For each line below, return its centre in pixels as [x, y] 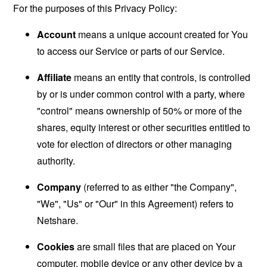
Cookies [56, 246]
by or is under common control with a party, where [141, 94]
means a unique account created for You [162, 34]
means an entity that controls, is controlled [161, 77]
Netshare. [58, 220]
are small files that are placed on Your [155, 246]
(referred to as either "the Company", [159, 187]
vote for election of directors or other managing [135, 144]
